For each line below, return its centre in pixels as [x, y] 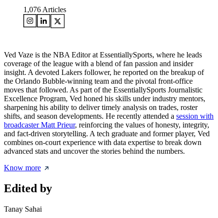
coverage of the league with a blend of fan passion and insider [99, 64]
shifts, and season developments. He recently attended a [90, 116]
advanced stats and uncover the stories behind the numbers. [94, 151]
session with [195, 116]
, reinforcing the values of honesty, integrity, [142, 125]
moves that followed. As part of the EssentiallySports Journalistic [103, 90]
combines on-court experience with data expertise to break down [103, 143]
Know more [22, 168]
